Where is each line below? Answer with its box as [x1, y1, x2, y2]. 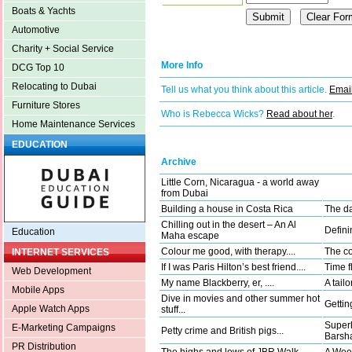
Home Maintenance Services [12, 119, 135, 130]
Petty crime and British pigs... [161, 325, 284, 337]
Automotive [12, 24, 60, 36]
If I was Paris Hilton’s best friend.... [161, 262, 306, 273]
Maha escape [161, 230, 219, 242]
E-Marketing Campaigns [12, 322, 115, 334]
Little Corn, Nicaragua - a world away [161, 177, 319, 189]
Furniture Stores [12, 100, 80, 112]
